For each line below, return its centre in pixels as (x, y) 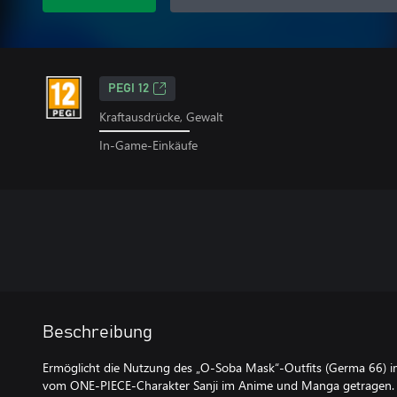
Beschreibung (97, 332)
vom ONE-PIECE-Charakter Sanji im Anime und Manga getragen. (218, 385)
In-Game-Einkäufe (148, 144)
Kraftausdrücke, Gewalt (161, 117)
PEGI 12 (128, 89)
